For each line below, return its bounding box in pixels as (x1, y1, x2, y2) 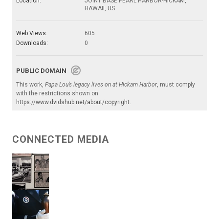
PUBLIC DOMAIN (16, 67, 71, 75)
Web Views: (16, 30, 47, 37)
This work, (16, 81, 45, 88)
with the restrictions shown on (16, 90, 98, 97)
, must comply (157, 81, 195, 88)
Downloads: (16, 40, 48, 47)
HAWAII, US (85, 5, 115, 12)
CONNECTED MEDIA (12, 133, 109, 146)
